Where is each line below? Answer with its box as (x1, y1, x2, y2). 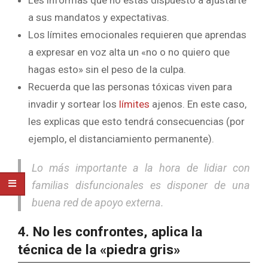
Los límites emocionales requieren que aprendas (28, 29, 246, 41)
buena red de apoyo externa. (32, 196, 165, 209)
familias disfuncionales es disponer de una (32, 178, 250, 191)
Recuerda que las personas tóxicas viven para (28, 81, 232, 93)
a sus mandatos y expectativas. (28, 11, 169, 24)
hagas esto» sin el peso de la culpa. (28, 63, 186, 76)
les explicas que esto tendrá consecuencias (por (28, 115, 245, 128)
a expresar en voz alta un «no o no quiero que (28, 46, 230, 59)
